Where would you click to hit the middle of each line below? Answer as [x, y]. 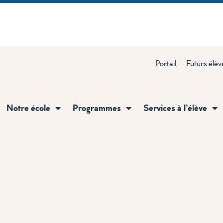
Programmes [97, 108]
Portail [166, 63]
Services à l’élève [175, 108]
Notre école [28, 108]
